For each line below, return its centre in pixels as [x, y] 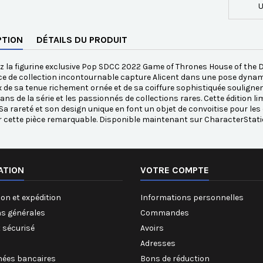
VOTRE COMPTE [175, 170]
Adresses [158, 244]
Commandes [165, 213]
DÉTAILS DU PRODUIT [82, 40]
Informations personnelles [192, 198]
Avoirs [152, 228]
